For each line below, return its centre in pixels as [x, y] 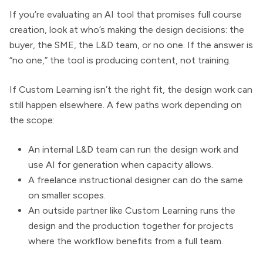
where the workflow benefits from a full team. [126, 241]
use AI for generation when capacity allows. [121, 165]
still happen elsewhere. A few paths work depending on [126, 105]
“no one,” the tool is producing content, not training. [120, 60]
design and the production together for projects [131, 226]
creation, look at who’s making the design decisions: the [127, 30]
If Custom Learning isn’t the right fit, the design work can [131, 90]
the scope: [32, 120]
